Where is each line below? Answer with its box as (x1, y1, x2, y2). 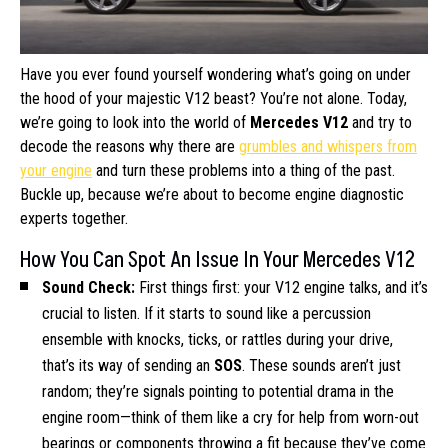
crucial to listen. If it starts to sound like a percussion (42, 304, 371, 324)
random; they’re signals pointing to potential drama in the (42, 382, 394, 402)
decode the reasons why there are (20, 137, 239, 157)
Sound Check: (42, 278, 139, 298)
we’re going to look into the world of (20, 113, 250, 133)
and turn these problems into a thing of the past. (92, 161, 395, 181)
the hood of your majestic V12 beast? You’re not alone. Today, (20, 89, 407, 109)
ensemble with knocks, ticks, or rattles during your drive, (42, 330, 393, 350)
